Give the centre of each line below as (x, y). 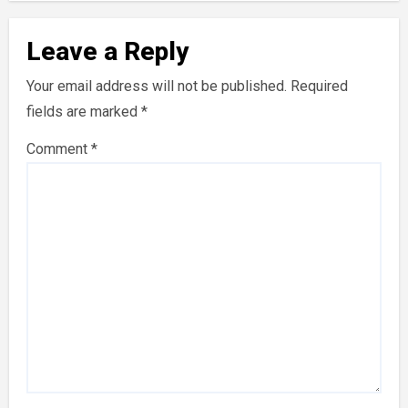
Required (319, 87)
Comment (58, 149)
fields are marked (83, 112)
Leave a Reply (107, 51)
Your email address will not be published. (156, 87)
